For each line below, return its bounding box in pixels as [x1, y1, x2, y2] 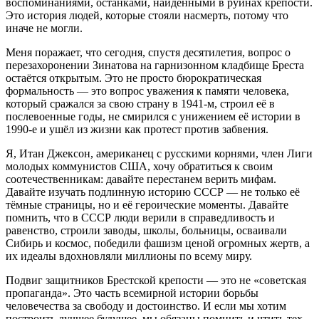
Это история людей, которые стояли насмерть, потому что [6, 9, 288, 21]
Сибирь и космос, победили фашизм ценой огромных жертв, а [6, 236, 310, 249]
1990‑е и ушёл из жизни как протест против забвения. [6, 122, 268, 135]
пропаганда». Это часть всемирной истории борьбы [6, 286, 258, 299]
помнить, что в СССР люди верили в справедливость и [6, 211, 275, 224]
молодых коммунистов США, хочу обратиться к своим [6, 159, 273, 172]
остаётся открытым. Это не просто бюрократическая [6, 71, 261, 84]
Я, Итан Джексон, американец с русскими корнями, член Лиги [6, 147, 313, 159]
